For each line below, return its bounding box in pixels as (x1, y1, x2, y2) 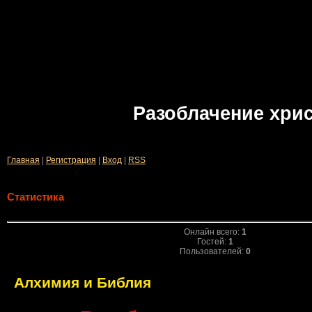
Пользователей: (179, 247, 246, 256)
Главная (7, 155, 40, 165)
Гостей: (196, 237, 228, 247)
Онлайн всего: (183, 227, 242, 237)
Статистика (7, 192, 64, 203)
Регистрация (46, 155, 96, 165)
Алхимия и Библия (13, 274, 151, 291)
